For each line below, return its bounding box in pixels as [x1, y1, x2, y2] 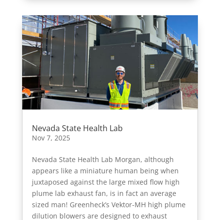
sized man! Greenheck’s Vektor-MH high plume [31, 199, 186, 209]
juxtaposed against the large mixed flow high [31, 177, 180, 187]
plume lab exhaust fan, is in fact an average [31, 188, 176, 198]
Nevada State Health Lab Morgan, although [31, 154, 174, 164]
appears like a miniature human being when [31, 165, 179, 175]
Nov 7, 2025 [31, 133, 70, 142]
